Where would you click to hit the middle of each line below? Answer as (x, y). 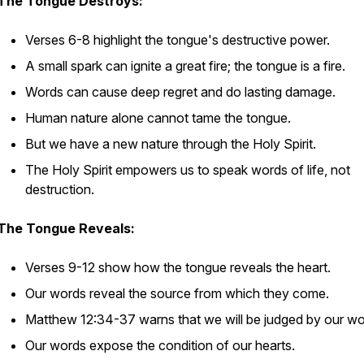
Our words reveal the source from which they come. (177, 293)
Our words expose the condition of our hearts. (160, 345)
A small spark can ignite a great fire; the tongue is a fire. (185, 66)
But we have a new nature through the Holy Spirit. (171, 144)
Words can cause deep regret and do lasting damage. (180, 92)
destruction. (60, 189)
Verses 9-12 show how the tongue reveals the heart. (178, 267)
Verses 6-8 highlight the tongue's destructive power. (178, 40)
